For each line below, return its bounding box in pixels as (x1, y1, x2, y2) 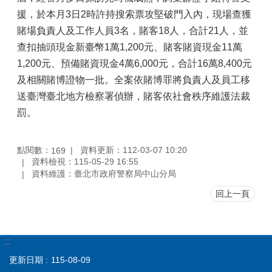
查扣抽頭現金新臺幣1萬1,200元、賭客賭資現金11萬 (17, 42, 242, 52)
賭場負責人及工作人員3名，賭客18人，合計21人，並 (17, 25, 248, 36)
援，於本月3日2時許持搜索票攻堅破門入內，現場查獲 (17, 9, 251, 19)
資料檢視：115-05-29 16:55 (32, 157, 138, 167)
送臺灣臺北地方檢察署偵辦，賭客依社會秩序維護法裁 (17, 91, 250, 101)
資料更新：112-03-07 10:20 (80, 144, 187, 155)
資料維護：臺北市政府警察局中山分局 (32, 169, 176, 179)
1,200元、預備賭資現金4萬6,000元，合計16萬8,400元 (17, 58, 252, 69)
